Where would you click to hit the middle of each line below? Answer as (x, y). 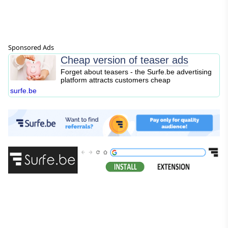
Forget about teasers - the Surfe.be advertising (136, 72)
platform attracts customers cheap (116, 80)
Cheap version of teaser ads (125, 60)
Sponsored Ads (31, 47)
